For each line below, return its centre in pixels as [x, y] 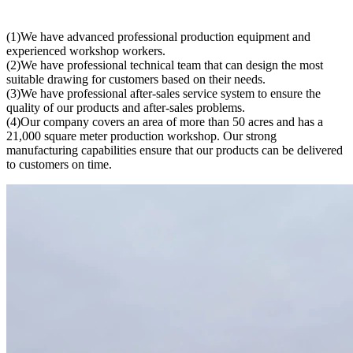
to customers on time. [59, 164]
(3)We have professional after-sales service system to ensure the [163, 93]
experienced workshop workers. [86, 50]
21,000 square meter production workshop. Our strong [141, 136]
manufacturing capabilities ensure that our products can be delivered [175, 150]
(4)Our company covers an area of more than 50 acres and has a [165, 121]
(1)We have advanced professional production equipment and [158, 36]
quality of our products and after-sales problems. [126, 107]
